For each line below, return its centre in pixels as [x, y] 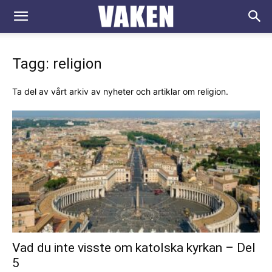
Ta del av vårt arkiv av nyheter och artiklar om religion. [120, 91]
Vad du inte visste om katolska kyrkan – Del [134, 248]
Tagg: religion [57, 64]
